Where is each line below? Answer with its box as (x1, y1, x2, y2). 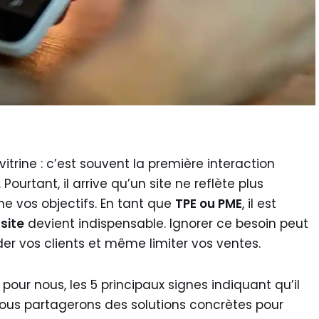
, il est (242, 195, 276, 212)
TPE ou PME (175, 195, 242, 212)
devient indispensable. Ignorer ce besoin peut (24, 215, 308, 232)
